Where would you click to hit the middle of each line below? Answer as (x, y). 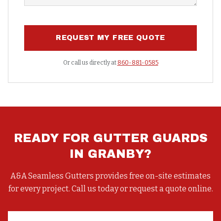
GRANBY (116, 154)
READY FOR (53, 138)
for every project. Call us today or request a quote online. (110, 189)
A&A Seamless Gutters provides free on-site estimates (110, 176)
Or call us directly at (90, 63)
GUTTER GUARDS (150, 138)
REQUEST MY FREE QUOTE (110, 38)
